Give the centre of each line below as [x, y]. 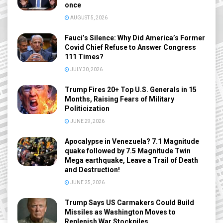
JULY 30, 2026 [86, 70]
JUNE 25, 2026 [87, 183]
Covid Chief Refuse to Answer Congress [130, 48]
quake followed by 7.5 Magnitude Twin [128, 151]
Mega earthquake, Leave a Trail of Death [131, 161]
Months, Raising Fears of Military [119, 99]
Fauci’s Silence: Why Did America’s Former [135, 38]
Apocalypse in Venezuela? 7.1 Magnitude [132, 142]
